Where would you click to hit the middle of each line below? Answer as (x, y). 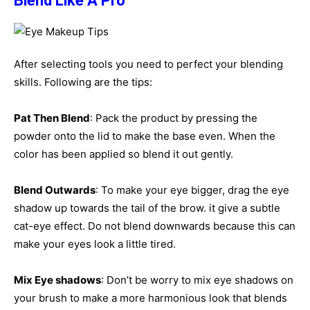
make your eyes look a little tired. (95, 244)
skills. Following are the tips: (83, 82)
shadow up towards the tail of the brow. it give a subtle (147, 208)
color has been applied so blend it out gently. (124, 154)
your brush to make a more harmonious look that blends (151, 298)
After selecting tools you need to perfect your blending (148, 64)
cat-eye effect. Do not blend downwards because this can (155, 226)
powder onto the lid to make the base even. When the (145, 136)
